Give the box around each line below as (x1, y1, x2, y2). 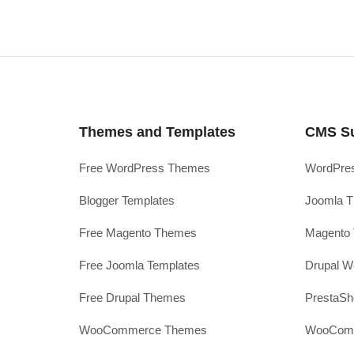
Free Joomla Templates (79, 258, 200, 273)
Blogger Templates (79, 194, 175, 208)
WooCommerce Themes (79, 323, 207, 337)
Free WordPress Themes (79, 161, 210, 175)
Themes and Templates (79, 124, 235, 141)
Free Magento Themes (79, 226, 197, 240)
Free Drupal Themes (79, 291, 186, 305)
